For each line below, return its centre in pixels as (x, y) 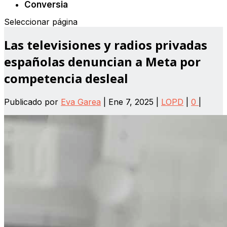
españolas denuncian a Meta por (102, 62)
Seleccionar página (41, 22)
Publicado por (32, 102)
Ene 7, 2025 (131, 102)
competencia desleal (66, 79)
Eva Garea (81, 102)
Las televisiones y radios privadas (106, 45)
